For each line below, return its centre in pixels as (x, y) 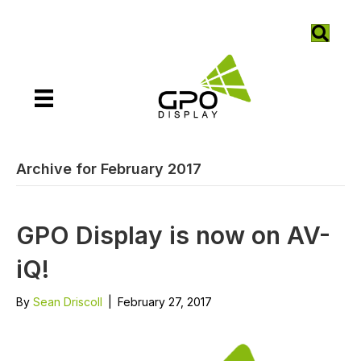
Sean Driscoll (68, 301)
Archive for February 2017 (109, 168)
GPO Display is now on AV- (173, 235)
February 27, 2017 (165, 301)
